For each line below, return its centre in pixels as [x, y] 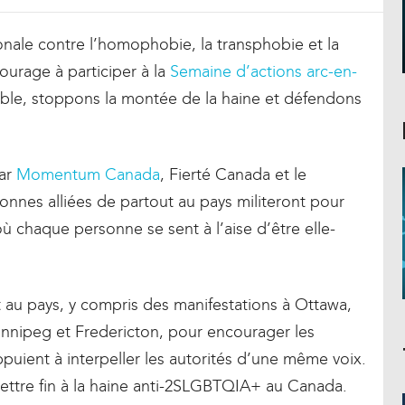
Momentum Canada [88, 174]
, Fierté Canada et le [233, 174]
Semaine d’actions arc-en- [264, 71]
